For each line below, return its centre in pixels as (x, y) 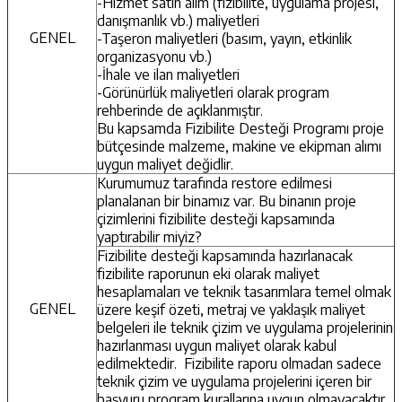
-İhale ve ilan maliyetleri (168, 74)
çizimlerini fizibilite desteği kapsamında (216, 218)
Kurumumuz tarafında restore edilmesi (214, 183)
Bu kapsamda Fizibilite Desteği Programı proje (240, 128)
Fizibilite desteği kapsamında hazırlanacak (225, 255)
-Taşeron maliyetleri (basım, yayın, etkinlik (224, 38)
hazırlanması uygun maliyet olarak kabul (217, 345)
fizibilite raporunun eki (166, 273)
